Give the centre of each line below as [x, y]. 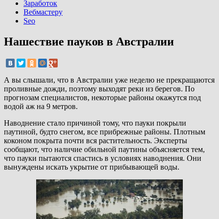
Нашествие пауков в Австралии [89, 42]
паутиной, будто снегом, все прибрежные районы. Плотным [105, 132]
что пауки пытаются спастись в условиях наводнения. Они [103, 158]
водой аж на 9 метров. [41, 107]
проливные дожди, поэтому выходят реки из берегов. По [99, 89]
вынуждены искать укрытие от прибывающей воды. [92, 167]
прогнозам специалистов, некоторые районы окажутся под [102, 98]
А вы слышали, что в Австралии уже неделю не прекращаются [109, 80]
